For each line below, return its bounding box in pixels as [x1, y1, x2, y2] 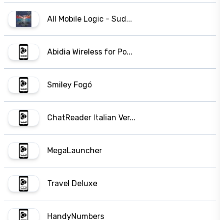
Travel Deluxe [47, 179, 97, 188]
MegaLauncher [47, 146, 102, 155]
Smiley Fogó [47, 80, 92, 89]
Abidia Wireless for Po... [47, 47, 133, 56]
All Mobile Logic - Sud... [47, 14, 132, 24]
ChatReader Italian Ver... [47, 113, 136, 122]
